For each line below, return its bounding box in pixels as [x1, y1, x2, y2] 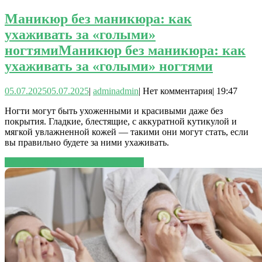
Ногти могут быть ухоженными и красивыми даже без [5, 105, 223, 116]
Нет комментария [143, 85, 212, 96]
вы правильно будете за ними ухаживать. [5, 137, 169, 147]
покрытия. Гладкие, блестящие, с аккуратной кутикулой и [5, 116, 237, 126]
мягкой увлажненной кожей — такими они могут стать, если [5, 126, 249, 137]
